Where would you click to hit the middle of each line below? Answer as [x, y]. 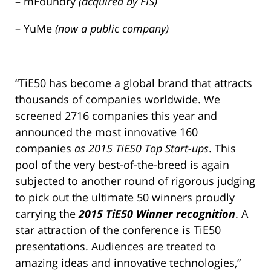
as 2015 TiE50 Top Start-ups [142, 148]
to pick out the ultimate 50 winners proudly [125, 197]
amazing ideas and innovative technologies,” [128, 262]
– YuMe [35, 28]
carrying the [47, 213]
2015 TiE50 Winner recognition [157, 213]
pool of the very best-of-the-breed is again [122, 164]
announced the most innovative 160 [106, 132]
